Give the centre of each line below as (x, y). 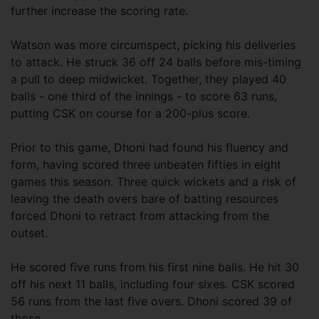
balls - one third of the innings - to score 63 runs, (144, 96)
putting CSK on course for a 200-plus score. (130, 113)
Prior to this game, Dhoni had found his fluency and (150, 147)
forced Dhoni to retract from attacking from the (140, 215)
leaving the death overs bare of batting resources (145, 198)
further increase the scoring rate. (99, 10)
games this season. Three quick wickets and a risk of (153, 181)
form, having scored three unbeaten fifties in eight (146, 164)
